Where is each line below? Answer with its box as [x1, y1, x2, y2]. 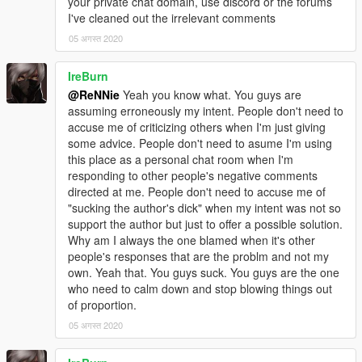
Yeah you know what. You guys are [120, 86, 301, 103]
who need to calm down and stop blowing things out [68, 280, 332, 297]
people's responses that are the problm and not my [68, 248, 329, 265]
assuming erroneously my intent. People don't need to [68, 103, 343, 120]
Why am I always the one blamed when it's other [68, 232, 315, 249]
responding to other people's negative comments [68, 167, 318, 184]
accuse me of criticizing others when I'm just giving [68, 119, 326, 136]
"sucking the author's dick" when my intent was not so [68, 200, 341, 217]
